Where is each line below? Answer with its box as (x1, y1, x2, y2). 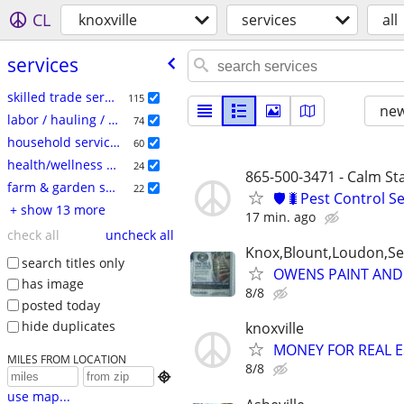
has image (21, 275, 84, 293)
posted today (21, 296, 100, 314)
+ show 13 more (20, 200, 106, 218)
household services (109, 133, 120, 151)
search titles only (21, 253, 124, 271)
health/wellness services (106, 155, 116, 173)
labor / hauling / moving (107, 110, 118, 128)
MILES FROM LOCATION (6, 352, 126, 367)
